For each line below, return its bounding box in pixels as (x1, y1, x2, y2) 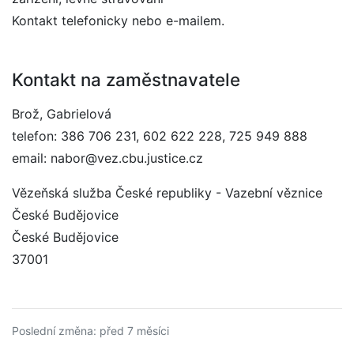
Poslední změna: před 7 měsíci (12, 324, 169, 337)
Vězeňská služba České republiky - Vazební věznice (12, 185, 322, 201)
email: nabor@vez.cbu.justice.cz (12, 150, 203, 166)
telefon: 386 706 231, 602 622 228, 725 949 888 (12, 128, 307, 144)
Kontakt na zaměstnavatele (12, 69, 240, 90)
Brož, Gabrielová (12, 106, 111, 122)
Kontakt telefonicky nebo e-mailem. (12, 13, 224, 28)
